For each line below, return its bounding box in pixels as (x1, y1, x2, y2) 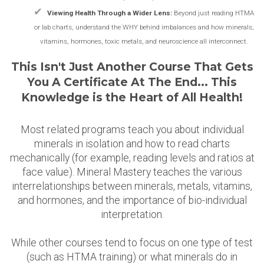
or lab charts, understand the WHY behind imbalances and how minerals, (34, 23, 254, 32)
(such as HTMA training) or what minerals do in (27, 250, 237, 263)
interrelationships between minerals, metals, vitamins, (12, 180, 252, 192)
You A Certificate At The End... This (27, 74, 237, 89)
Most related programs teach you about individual (20, 123, 244, 136)
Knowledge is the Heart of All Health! (21, 90, 243, 104)
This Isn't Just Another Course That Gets (11, 59, 253, 74)
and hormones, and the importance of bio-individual (17, 194, 247, 206)
